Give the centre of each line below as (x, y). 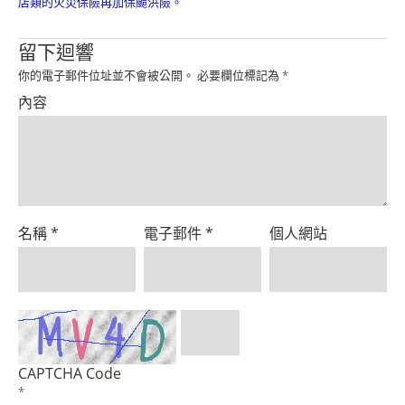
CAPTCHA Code (70, 374)
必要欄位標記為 (238, 75)
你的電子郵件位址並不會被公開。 (106, 75)
